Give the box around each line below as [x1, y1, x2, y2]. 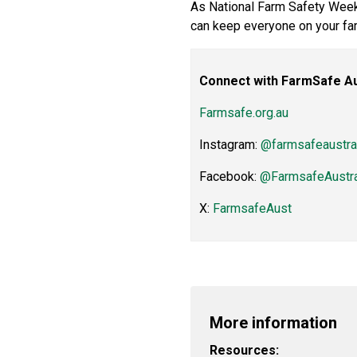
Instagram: [198, 137, 261, 152]
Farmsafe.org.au [198, 105, 288, 120]
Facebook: [198, 169, 260, 184]
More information [209, 313, 337, 332]
